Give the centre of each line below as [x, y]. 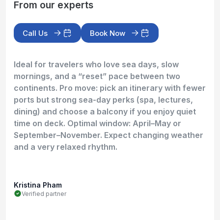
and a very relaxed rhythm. [66, 147]
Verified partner [44, 194]
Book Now [108, 33]
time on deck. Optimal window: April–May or [97, 124]
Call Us [35, 33]
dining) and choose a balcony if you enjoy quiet [105, 112]
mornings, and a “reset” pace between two [97, 76]
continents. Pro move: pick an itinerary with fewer [110, 88]
